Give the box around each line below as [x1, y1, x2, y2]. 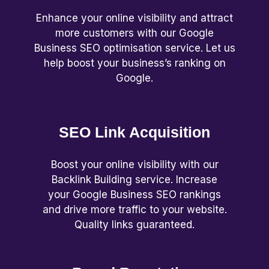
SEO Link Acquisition [59, 123, 210, 141]
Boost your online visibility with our [50, 159, 219, 171]
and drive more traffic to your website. [42, 204, 227, 216]
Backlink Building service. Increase [52, 174, 217, 186]
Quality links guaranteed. [74, 219, 195, 231]
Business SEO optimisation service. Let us [34, 42, 235, 54]
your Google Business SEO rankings [48, 189, 221, 201]
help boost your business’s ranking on [43, 57, 226, 69]
